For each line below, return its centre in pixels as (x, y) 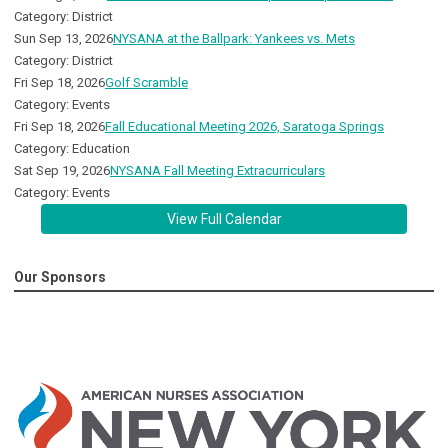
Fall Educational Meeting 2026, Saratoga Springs (244, 127)
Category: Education (72, 149)
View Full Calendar (224, 219)
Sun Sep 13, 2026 (63, 39)
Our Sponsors (60, 277)
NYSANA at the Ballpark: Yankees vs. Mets (234, 39)
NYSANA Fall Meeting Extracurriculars (217, 171)
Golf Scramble (146, 83)
